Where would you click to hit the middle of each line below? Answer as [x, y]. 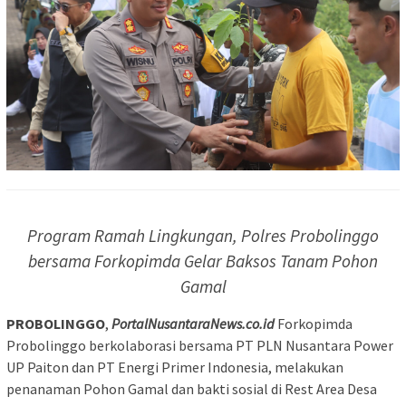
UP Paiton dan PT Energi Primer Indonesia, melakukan [175, 367]
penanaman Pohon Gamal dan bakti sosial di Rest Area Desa [192, 388]
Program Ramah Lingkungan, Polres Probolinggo [203, 235]
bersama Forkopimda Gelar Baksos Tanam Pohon [203, 261]
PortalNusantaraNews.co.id [193, 323]
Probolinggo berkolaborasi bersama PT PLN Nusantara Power [200, 345]
